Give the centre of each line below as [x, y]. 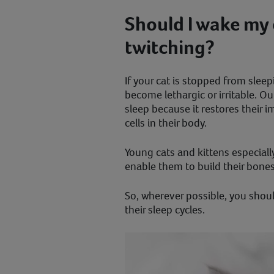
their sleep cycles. [165, 210]
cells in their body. [166, 123]
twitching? [170, 47]
